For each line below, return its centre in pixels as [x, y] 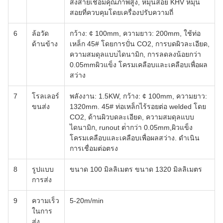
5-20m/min [87, 201]
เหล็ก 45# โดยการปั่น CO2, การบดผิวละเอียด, [140, 44]
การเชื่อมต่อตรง [94, 148]
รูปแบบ [43, 169]
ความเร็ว [46, 201]
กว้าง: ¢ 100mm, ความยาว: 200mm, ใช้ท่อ [135, 33]
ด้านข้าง [45, 44]
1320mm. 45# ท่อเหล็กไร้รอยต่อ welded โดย [138, 107]
